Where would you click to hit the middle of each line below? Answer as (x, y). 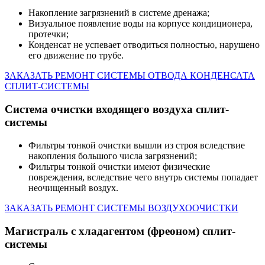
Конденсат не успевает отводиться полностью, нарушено (144, 45)
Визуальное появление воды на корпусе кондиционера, (140, 24)
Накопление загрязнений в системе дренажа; (119, 13)
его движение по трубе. (76, 56)
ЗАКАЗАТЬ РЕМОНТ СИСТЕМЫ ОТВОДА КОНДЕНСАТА (130, 76)
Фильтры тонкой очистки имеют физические (119, 166)
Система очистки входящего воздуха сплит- (117, 109)
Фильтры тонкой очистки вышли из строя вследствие (137, 145)
